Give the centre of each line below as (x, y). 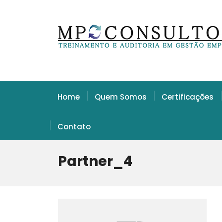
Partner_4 (95, 161)
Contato (74, 127)
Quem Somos (121, 97)
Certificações (188, 97)
